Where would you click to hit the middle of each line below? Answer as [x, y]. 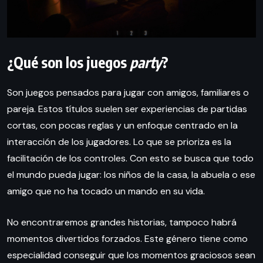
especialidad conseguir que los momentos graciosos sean [131, 255]
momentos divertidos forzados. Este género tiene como [127, 239]
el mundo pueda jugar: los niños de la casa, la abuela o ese [131, 175]
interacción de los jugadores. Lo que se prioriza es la [119, 142]
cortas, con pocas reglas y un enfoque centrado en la [122, 126]
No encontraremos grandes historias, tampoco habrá [122, 222]
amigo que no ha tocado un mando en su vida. [106, 191]
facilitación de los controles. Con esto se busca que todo [130, 159]
